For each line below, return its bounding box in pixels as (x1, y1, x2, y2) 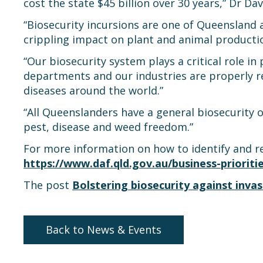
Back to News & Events (45, 222, 161, 237)
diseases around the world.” (23, 83, 163, 97)
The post (23, 178, 72, 192)
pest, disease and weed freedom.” (23, 120, 193, 134)
